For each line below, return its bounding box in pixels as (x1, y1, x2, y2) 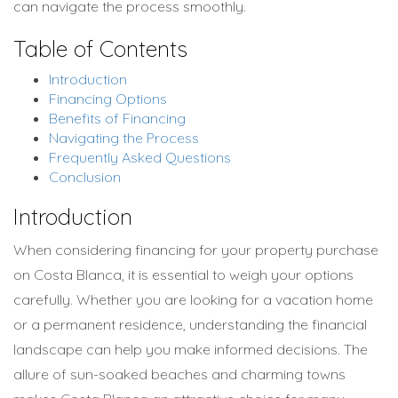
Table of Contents (13, 35, 187, 62)
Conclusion (49, 168, 121, 186)
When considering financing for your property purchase (13, 241, 378, 259)
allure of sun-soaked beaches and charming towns (13, 365, 346, 383)
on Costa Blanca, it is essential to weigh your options (13, 266, 354, 283)
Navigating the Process (49, 129, 199, 147)
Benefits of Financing (49, 109, 186, 127)
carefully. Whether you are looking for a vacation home (13, 291, 373, 308)
